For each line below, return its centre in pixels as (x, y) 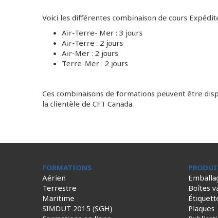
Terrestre (59, 188)
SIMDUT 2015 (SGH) (77, 208)
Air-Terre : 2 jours (92, 43)
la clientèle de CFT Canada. (88, 104)
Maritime (58, 198)
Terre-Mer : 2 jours (95, 63)
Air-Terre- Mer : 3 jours (102, 33)
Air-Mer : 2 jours (90, 53)
